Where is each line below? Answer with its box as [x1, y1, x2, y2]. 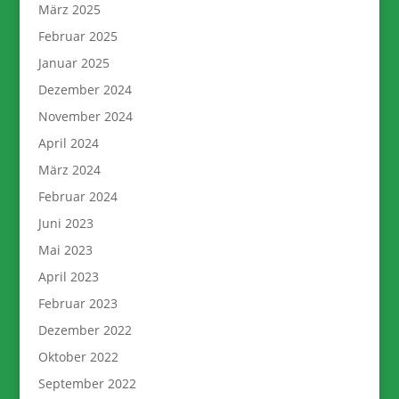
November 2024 [37, 108, 133, 126]
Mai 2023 [37, 241, 93, 259]
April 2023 [37, 268, 99, 286]
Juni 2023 [37, 215, 94, 232]
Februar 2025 [37, 28, 118, 45]
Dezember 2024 [37, 81, 132, 99]
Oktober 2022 [37, 348, 118, 366]
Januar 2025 [37, 54, 110, 72]
